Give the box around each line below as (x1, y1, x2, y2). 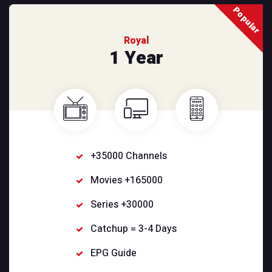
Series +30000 (90, 197, 154, 212)
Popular (229, 4, 263, 37)
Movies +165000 (90, 173, 163, 188)
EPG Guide (90, 246, 137, 261)
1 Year (109, 45, 163, 72)
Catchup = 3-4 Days (90, 222, 177, 237)
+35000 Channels (90, 149, 168, 164)
